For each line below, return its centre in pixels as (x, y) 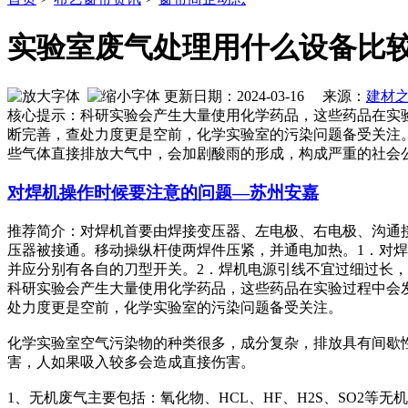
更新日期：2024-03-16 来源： (263, 97)
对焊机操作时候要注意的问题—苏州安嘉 (163, 193)
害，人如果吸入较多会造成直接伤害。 (131, 362)
